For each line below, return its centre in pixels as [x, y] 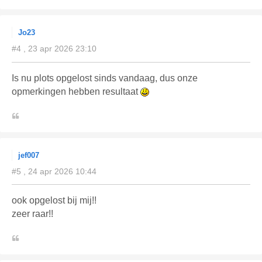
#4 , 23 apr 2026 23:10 [54, 48]
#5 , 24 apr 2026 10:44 [54, 171]
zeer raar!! [32, 214]
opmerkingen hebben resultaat [76, 91]
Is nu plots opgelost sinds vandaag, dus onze [105, 78]
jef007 [29, 155]
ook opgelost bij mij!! [54, 201]
